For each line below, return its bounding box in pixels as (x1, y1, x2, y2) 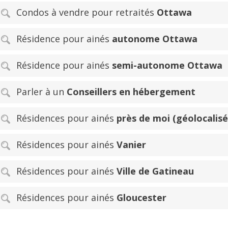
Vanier (117, 138, 146, 151)
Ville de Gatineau (117, 164, 194, 177)
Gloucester (117, 191, 166, 204)
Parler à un (16, 85, 67, 98)
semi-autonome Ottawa (112, 59, 222, 71)
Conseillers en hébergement (67, 85, 195, 98)
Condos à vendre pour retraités (16, 6, 157, 18)
